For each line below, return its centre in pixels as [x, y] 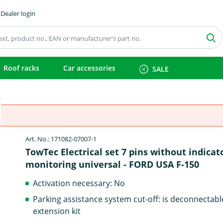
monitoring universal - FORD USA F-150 [112, 164]
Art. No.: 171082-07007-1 [61, 139]
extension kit [57, 211]
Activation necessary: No [79, 183]
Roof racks [21, 68]
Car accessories [89, 68]
